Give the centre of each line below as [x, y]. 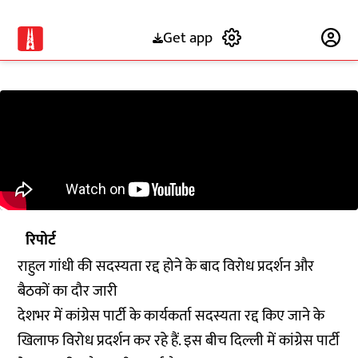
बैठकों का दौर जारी [68, 291]
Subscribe [282, 38]
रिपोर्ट [41, 240]
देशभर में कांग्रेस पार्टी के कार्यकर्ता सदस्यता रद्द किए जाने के [171, 316]
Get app [187, 38]
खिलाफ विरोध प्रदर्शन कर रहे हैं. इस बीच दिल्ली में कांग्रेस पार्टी [179, 341]
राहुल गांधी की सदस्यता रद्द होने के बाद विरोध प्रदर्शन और [166, 267]
